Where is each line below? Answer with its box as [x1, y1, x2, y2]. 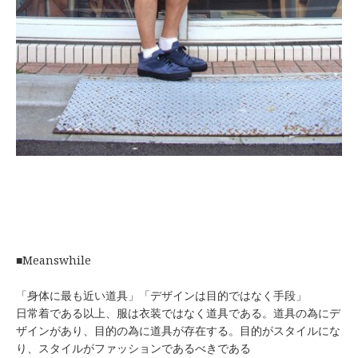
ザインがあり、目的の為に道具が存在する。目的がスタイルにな [16, 322, 340, 338]
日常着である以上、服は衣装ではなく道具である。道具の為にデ [16, 304, 340, 320]
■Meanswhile [16, 252, 91, 268]
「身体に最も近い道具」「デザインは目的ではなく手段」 [16, 287, 307, 303]
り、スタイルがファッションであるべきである [16, 340, 251, 356]
